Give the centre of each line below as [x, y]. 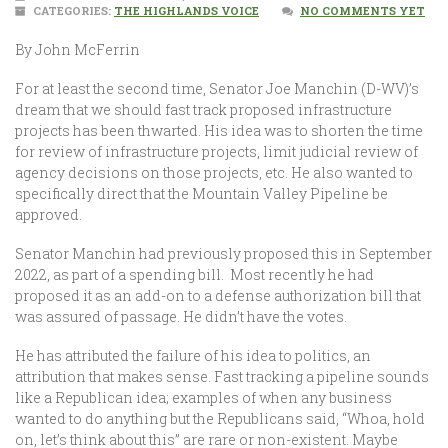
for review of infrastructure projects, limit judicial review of [216, 151]
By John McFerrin [77, 49]
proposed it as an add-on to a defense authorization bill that [218, 295]
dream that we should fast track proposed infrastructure [203, 109]
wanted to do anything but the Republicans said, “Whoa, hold [220, 418]
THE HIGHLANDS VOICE [186, 10]
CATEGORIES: [72, 10]
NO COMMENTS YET [362, 10]
